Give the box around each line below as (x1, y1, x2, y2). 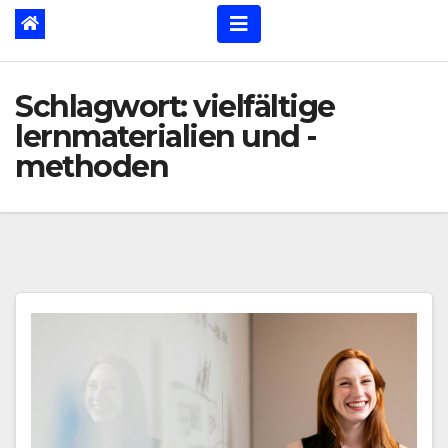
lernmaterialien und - (15, 117, 317, 155)
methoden (15, 147, 168, 185)
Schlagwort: (15, 87, 193, 125)
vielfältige (193, 87, 335, 125)
